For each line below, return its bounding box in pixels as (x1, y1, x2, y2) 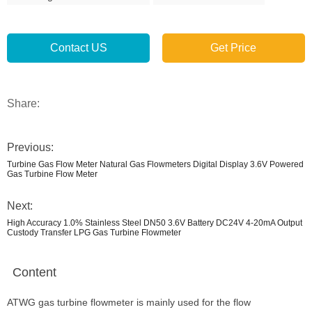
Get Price (210, 42, 257, 54)
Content (13, 265, 56, 279)
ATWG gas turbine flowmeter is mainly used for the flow (7, 297, 251, 308)
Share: (7, 97, 40, 109)
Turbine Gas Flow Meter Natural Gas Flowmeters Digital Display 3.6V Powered (7, 159, 304, 169)
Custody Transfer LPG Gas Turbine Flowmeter (7, 228, 181, 237)
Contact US (49, 42, 107, 54)
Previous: (7, 141, 54, 153)
